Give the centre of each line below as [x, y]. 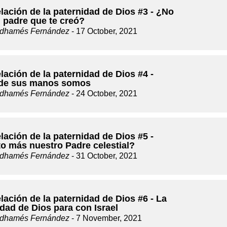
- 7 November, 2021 [106, 218]
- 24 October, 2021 [103, 93]
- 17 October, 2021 [103, 31]
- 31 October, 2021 [103, 156]
